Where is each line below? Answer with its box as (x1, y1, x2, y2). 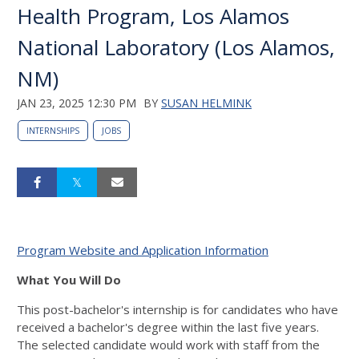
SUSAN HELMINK (161, 95, 252, 111)
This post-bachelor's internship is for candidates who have (17, 301, 338, 317)
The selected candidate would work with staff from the (17, 337, 320, 353)
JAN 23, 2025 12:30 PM (17, 95, 136, 111)
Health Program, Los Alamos (17, 2, 289, 30)
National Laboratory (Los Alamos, (17, 33, 335, 62)
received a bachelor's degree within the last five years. (17, 319, 319, 335)
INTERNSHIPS (26, 125, 79, 136)
